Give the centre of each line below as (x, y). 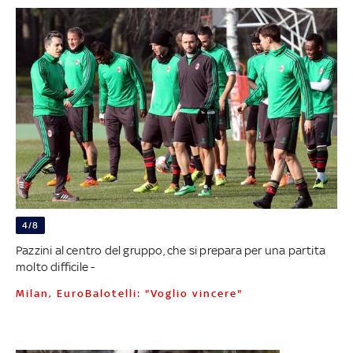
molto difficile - (55, 266)
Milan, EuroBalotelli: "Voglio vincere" (134, 293)
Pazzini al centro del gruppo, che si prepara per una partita (170, 250)
